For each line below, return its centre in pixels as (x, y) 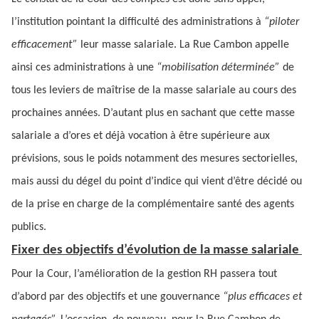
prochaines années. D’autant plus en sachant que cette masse (153, 113)
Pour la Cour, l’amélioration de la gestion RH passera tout (144, 274)
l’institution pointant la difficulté (85, 22)
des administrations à (213, 22)
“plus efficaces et (262, 297)
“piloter (282, 22)
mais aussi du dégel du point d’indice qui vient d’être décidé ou (157, 182)
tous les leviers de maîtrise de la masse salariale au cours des (154, 90)
